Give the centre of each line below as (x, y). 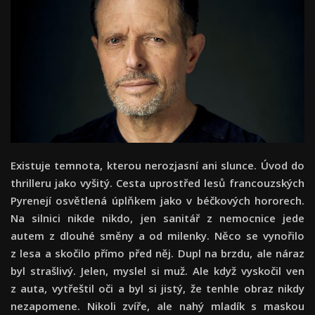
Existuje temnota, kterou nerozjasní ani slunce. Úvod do (157, 166)
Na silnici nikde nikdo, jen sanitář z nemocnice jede (157, 218)
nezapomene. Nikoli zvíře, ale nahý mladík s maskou (157, 306)
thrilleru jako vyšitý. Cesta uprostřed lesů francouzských (157, 183)
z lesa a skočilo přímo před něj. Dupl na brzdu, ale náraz (157, 253)
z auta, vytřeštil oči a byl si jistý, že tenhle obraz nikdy (157, 289)
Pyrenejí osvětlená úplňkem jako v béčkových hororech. (157, 201)
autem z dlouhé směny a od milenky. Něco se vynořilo (157, 236)
